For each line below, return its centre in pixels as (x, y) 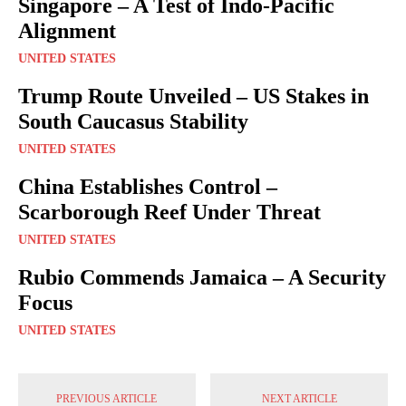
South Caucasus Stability (133, 121)
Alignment (67, 30)
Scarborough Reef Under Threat (169, 212)
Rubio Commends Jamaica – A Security (202, 277)
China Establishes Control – (148, 186)
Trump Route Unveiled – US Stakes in (193, 96)
